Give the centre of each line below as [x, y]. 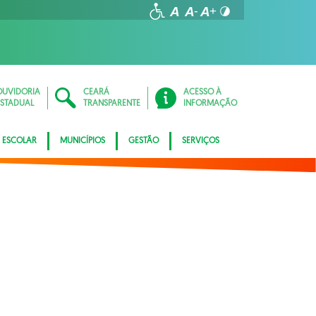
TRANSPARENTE [112, 104]
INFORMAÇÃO [210, 104]
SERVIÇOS [201, 141]
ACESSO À [202, 92]
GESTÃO [144, 141]
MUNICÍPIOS [83, 141]
